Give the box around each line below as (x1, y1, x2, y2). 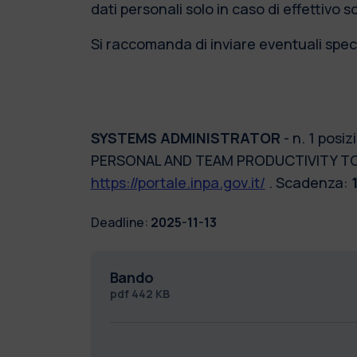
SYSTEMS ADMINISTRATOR (90, 127, 284, 147)
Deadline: (90, 213, 148, 231)
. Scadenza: (265, 172, 351, 192)
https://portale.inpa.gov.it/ (90, 172, 265, 192)
